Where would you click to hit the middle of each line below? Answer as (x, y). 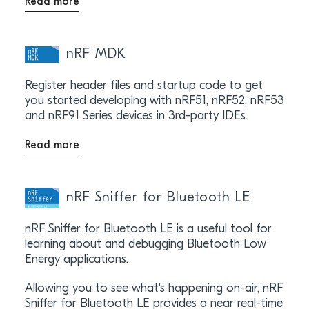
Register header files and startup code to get (143, 86)
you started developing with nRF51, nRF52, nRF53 (154, 101)
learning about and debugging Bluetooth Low (145, 244)
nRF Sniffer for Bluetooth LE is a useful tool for (148, 229)
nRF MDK (96, 54)
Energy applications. (76, 259)
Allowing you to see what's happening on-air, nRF (153, 288)
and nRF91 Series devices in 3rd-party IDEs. (136, 116)
